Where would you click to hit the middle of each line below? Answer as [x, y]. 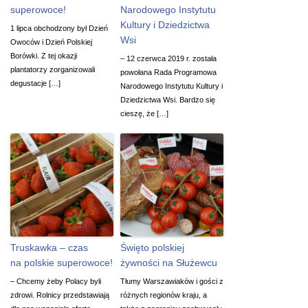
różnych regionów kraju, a [164, 295]
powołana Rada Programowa [168, 72]
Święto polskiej [152, 247]
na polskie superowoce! [62, 262]
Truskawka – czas [49, 247]
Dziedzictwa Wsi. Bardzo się [168, 99]
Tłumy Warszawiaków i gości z [172, 281]
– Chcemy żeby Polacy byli [56, 281]
